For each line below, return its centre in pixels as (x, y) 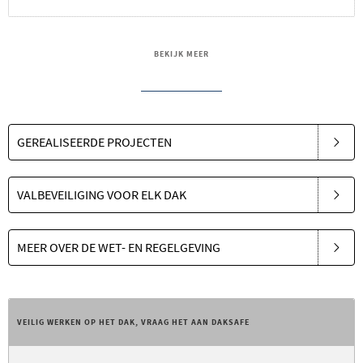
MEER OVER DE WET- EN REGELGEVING (119, 247)
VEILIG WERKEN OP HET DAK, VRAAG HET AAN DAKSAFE (133, 322)
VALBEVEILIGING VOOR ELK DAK (102, 194)
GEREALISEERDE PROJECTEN (94, 141)
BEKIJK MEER (181, 53)
